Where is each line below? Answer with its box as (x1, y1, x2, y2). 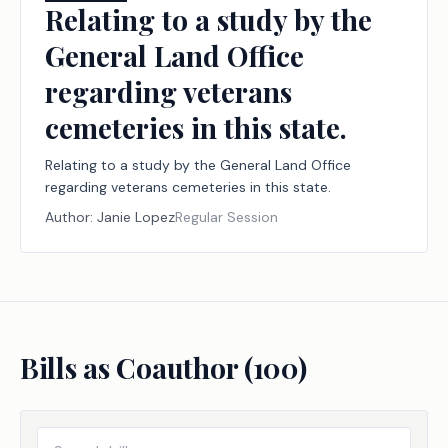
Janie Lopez (97, 208, 175, 226)
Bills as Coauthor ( (20, 349, 253, 386)
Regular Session (175, 208, 278, 226)
